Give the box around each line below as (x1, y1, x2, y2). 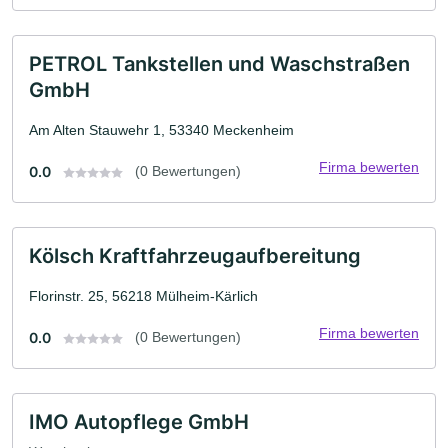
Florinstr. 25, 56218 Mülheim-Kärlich (29, 288, 258, 305)
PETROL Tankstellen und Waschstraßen (29, 52, 410, 77)
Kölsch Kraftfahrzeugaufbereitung (29, 244, 361, 269)
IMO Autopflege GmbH (29, 410, 249, 435)
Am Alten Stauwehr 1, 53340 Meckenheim (29, 122, 294, 139)
